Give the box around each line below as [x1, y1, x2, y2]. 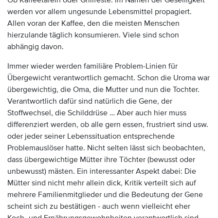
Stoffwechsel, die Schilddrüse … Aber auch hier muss [7, 108, 186, 118]
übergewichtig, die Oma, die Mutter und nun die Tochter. [7, 85, 200, 94]
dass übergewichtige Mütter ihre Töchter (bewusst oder [7, 155, 195, 164]
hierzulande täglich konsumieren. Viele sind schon [7, 30, 179, 40]
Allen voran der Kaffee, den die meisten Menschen [7, 18, 180, 28]
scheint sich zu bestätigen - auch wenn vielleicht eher [7, 201, 190, 211]
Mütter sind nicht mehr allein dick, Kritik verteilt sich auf [7, 178, 196, 188]
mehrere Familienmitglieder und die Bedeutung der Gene [7, 190, 203, 200]
